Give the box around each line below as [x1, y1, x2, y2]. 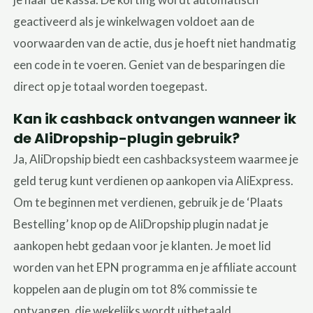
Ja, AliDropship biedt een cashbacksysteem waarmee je [13, 151, 299, 166]
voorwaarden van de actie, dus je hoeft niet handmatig [13, 35, 297, 50]
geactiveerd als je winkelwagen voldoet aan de [13, 13, 255, 29]
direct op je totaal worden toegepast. [13, 78, 208, 94]
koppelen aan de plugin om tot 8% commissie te [13, 281, 258, 296]
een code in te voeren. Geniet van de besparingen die [13, 57, 286, 72]
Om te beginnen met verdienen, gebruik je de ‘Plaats [13, 194, 284, 210]
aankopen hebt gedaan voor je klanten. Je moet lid [13, 238, 272, 253]
